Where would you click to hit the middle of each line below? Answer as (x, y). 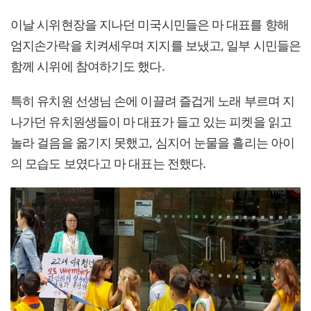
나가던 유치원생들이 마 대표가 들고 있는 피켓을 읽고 (151, 121)
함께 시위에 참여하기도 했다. (87, 66)
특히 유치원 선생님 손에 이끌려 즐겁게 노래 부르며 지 (153, 100)
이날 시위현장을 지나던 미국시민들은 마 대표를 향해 (150, 24)
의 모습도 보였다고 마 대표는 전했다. (108, 163)
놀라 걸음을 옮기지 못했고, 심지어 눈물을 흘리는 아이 (152, 142)
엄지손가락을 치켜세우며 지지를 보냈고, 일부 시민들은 (155, 45)
